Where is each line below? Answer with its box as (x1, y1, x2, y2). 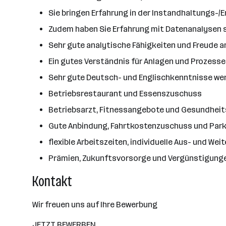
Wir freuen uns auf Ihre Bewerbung (32, 200, 157, 209)
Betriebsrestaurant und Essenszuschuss (48, 89, 202, 98)
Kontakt (32, 173, 72, 190)
